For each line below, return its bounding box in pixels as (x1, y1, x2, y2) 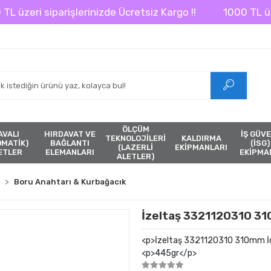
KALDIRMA (181, 134, 221, 143)
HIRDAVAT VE (44, 129, 96, 139)
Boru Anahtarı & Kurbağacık (14, 177, 126, 186)
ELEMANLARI (45, 147, 94, 157)
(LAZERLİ (118, 143, 153, 152)
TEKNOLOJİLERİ (105, 134, 166, 143)
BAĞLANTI (50, 138, 90, 148)
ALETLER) (117, 152, 154, 161)
